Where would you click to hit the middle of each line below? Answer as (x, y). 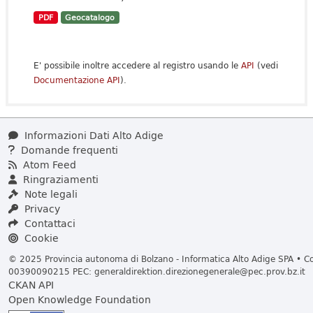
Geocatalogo (90, 17)
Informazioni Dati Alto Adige (93, 135)
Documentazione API (77, 80)
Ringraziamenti (59, 179)
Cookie (40, 238)
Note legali (50, 194)
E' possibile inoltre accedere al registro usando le (137, 65)
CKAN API (31, 285)
